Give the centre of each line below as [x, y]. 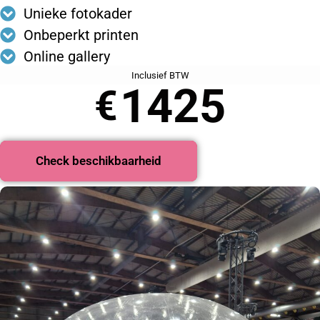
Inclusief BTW [160, 75]
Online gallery [66, 56]
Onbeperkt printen [81, 35]
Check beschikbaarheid [99, 161]
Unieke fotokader [77, 13]
